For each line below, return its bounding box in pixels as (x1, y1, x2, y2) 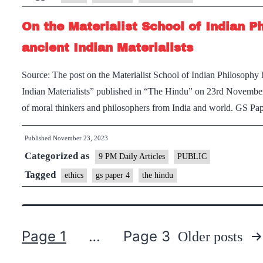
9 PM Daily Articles (99, 152, 165, 161)
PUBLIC (177, 152, 207, 161)
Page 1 (22, 228, 66, 245)
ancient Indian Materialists (22, 41, 193, 54)
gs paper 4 (96, 171, 130, 180)
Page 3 (123, 228, 170, 245)
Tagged (25, 169, 58, 180)
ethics (65, 171, 83, 180)
